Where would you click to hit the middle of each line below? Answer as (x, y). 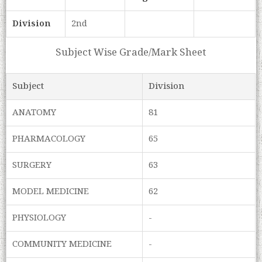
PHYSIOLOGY (39, 218)
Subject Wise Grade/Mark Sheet (131, 53)
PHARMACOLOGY (49, 139)
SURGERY (32, 166)
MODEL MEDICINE (51, 192)
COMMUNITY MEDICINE (62, 245)
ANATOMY (35, 113)
